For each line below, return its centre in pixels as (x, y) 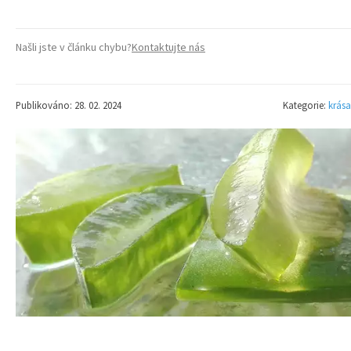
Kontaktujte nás (168, 47)
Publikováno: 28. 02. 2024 (69, 105)
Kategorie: (306, 105)
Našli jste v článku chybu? (74, 47)
